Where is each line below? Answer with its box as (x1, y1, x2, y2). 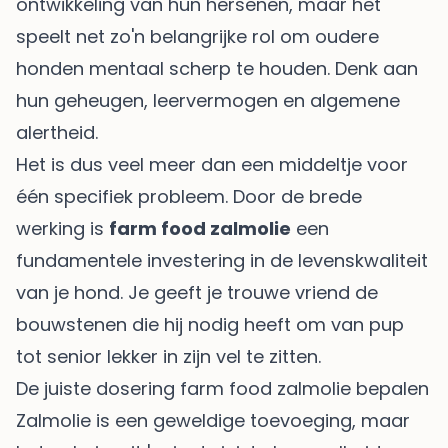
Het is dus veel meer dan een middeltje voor (16, 151, 408, 177)
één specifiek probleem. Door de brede (16, 183, 362, 209)
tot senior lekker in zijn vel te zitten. (16, 343, 321, 369)
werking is (16, 215, 109, 241)
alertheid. (16, 119, 98, 145)
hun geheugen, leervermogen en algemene (16, 87, 400, 113)
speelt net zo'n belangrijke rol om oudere (16, 23, 379, 49)
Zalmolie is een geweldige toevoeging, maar (16, 407, 410, 433)
